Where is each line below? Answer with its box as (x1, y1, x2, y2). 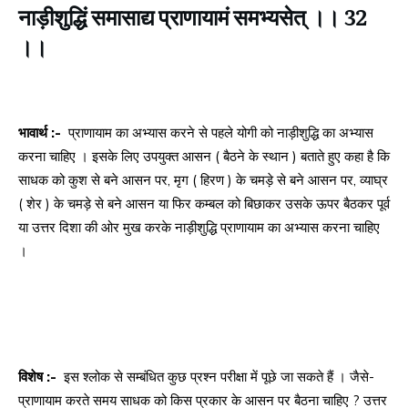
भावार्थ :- (18, 124, 65, 142)
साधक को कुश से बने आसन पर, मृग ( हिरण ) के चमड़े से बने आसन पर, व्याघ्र (18, 171, 388, 189)
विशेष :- (18, 368, 60, 386)
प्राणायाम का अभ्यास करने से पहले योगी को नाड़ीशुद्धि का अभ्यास (65, 124, 373, 142)
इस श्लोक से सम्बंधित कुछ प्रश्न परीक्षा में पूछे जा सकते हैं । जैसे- (60, 368, 374, 386)
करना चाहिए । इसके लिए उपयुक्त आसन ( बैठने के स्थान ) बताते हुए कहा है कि (18, 148, 390, 166)
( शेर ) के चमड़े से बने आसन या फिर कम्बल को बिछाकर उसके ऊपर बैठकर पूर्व (18, 195, 390, 213)
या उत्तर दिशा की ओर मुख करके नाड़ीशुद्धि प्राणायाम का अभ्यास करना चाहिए (18, 219, 380, 237)
